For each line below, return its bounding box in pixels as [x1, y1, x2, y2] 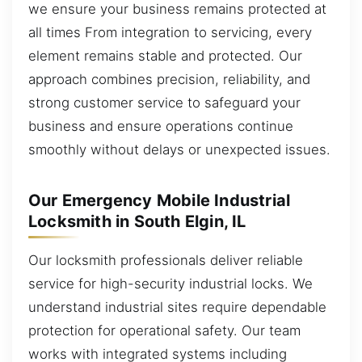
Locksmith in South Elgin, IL [28, 211, 246, 231]
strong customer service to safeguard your [28, 94, 301, 111]
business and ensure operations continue [28, 117, 293, 134]
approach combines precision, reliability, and [28, 70, 310, 87]
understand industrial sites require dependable [28, 298, 326, 315]
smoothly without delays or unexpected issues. [28, 141, 330, 158]
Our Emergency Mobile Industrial [28, 190, 291, 210]
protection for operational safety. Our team [28, 322, 301, 339]
